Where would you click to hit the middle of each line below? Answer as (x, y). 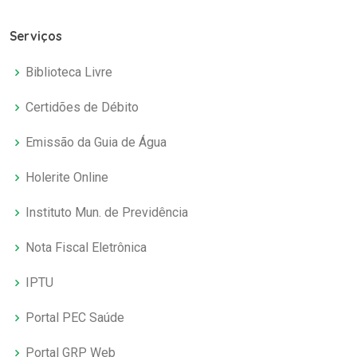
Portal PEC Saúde (75, 318)
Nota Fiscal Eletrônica (86, 248)
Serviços (36, 37)
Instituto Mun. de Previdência (107, 213)
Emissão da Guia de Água (96, 143)
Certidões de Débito (82, 108)
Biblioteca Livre (69, 73)
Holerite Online (67, 178)
